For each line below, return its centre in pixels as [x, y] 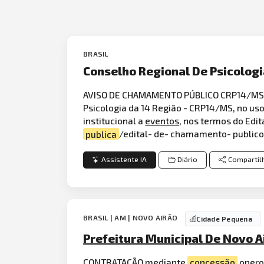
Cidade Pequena [224, 219]
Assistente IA [124, 160]
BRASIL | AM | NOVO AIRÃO [131, 218]
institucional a [114, 121]
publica [101, 134]
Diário [187, 160]
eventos [162, 121]
